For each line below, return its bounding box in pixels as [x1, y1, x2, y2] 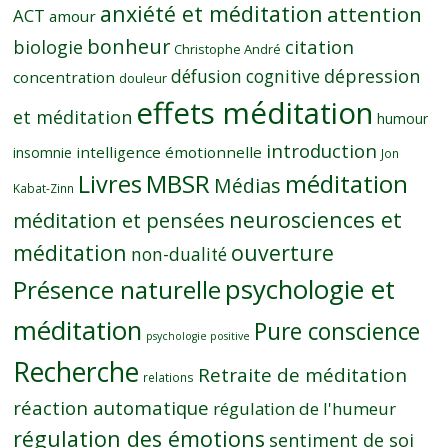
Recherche [13, 353, 140, 390]
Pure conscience [254, 315, 421, 347]
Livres [78, 167, 143, 200]
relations [143, 368, 195, 385]
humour [377, 108, 429, 128]
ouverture [231, 237, 335, 267]
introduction [266, 137, 378, 163]
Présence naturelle [13, 272, 222, 306]
